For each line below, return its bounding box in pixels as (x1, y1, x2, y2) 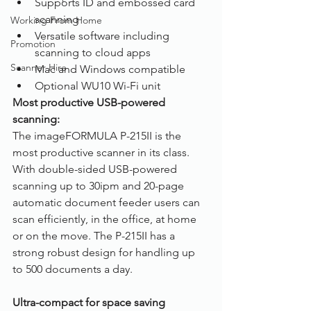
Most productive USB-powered (12, 96, 168, 109)
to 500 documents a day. (12, 262, 133, 276)
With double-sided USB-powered (12, 162, 180, 176)
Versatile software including (35, 29, 172, 42)
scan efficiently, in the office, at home (12, 212, 199, 226)
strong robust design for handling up (12, 246, 198, 259)
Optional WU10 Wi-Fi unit (35, 79, 160, 92)
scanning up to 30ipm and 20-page (12, 179, 187, 192)
